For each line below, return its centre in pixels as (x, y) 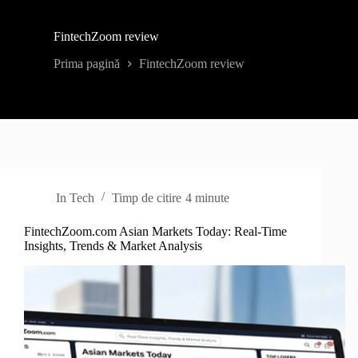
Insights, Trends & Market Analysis (113, 246)
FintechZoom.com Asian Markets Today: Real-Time (155, 231)
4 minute (207, 198)
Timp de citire (147, 198)
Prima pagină (87, 64)
